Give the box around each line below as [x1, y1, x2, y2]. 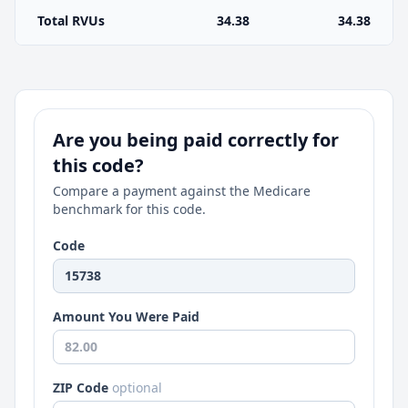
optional [112, 379, 162, 397]
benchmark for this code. [53, 200, 206, 219]
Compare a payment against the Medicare [53, 182, 311, 200]
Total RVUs [37, 12, 105, 30]
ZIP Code [53, 379, 112, 397]
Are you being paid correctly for [53, 127, 339, 153]
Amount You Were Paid [53, 308, 199, 326]
